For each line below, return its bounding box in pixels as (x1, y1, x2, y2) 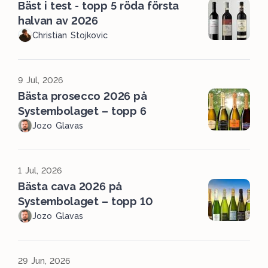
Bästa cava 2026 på (18, 180, 123, 193)
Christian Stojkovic (32, 31, 108, 40)
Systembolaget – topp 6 (18, 105, 147, 117)
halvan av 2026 (18, 14, 98, 27)
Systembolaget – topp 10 (18, 195, 153, 208)
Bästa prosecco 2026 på (18, 90, 147, 102)
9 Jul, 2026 (18, 75, 63, 85)
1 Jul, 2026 (18, 166, 62, 175)
